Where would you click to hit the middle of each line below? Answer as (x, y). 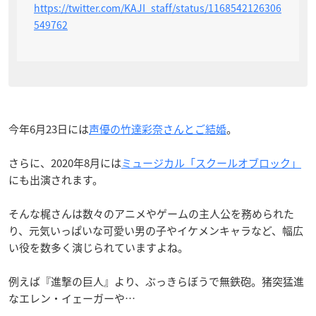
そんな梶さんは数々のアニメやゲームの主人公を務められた (151, 213)
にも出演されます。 (56, 180)
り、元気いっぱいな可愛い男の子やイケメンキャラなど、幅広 (156, 230)
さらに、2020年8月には (65, 163)
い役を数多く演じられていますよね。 (98, 247)
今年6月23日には (49, 129)
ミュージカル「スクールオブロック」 (211, 163)
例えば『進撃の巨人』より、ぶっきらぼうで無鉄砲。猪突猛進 (156, 281)
